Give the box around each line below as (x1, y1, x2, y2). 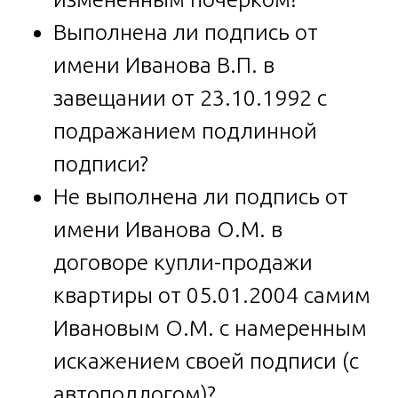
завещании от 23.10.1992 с (53, 84, 327, 110)
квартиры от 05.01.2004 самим (53, 282, 370, 307)
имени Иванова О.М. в (53, 216, 283, 242)
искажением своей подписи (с (53, 347, 359, 373)
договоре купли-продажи (53, 249, 313, 275)
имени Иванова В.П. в (53, 52, 275, 77)
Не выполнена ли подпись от (53, 183, 348, 209)
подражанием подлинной (53, 117, 317, 143)
